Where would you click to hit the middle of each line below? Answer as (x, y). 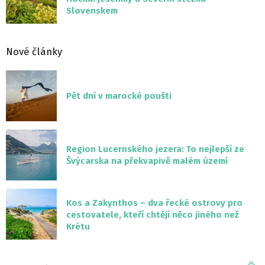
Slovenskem (92, 11)
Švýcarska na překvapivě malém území (147, 161)
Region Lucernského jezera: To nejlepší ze (155, 149)
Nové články (34, 52)
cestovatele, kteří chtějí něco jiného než (153, 215)
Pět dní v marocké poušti (119, 96)
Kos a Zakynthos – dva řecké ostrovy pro (154, 203)
